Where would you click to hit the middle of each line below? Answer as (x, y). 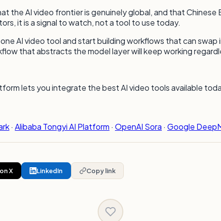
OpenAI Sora (138, 127)
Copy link (101, 171)
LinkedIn (50, 171)
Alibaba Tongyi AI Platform (62, 127)
